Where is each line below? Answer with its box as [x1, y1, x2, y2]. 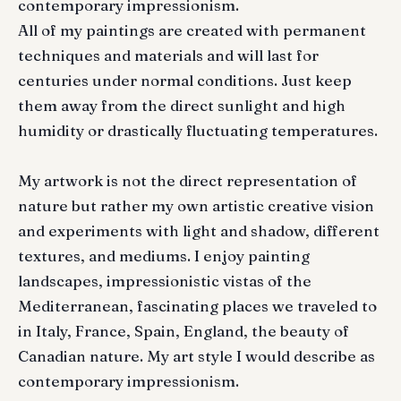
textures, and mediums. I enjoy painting [18, 245, 310, 265]
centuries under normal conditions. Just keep [18, 70, 352, 90]
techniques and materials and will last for [18, 45, 319, 64]
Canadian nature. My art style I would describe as [18, 346, 375, 365]
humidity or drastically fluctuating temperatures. [18, 120, 378, 140]
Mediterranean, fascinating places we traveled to [18, 295, 377, 315]
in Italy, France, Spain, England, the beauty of [18, 320, 349, 340]
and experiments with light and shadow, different [18, 220, 380, 240]
